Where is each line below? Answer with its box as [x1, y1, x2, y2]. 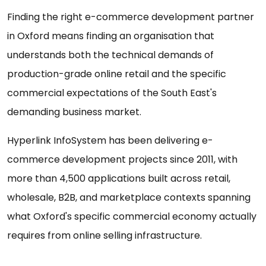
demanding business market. [7, 105, 141, 119]
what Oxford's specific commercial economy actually [7, 210, 256, 224]
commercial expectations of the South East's [7, 86, 217, 100]
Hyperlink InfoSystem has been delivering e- [7, 134, 213, 148]
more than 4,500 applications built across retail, [7, 172, 230, 186]
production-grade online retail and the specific [7, 67, 226, 81]
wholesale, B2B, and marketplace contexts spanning [7, 191, 251, 205]
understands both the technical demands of [7, 48, 214, 62]
